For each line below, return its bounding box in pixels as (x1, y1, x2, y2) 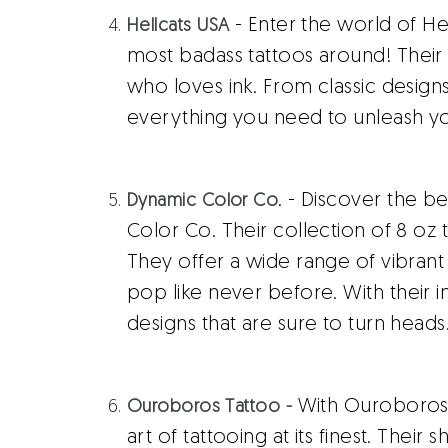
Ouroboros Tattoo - (127, 398, 293, 417)
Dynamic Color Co (127, 192, 279, 211)
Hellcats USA (127, 17, 230, 36)
